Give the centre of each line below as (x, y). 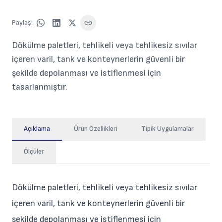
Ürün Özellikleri (96, 129)
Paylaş (22, 23)
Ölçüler (34, 151)
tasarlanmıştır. (40, 87)
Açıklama (37, 129)
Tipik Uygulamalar (167, 129)
